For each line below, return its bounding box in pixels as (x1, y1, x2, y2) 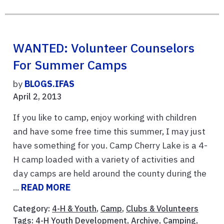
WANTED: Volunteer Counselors (13, 39, 194, 56)
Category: (13, 203, 52, 213)
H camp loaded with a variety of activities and (13, 153, 195, 165)
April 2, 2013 (13, 91, 62, 101)
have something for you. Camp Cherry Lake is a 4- (13, 139, 207, 151)
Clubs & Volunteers (126, 203, 198, 213)
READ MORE (21, 181, 70, 193)
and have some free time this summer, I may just (13, 125, 205, 137)
